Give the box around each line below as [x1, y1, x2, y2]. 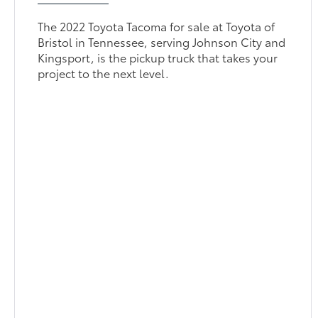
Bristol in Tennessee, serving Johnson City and [38, 33, 286, 50]
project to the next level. [38, 64, 170, 81]
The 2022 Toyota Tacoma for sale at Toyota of [38, 17, 275, 34]
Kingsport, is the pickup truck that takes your [38, 48, 278, 65]
